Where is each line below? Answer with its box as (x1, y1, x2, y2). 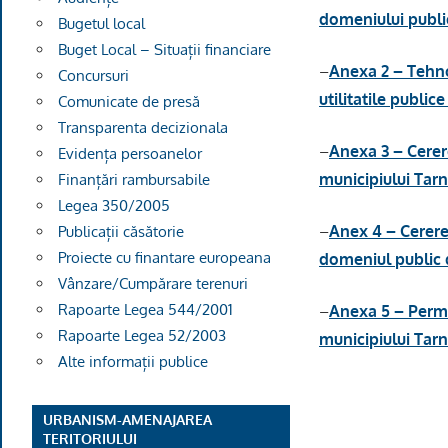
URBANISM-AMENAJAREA (43, 411, 213, 429)
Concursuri (57, 65, 129, 85)
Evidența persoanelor (57, 143, 202, 163)
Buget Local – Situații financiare (57, 39, 271, 59)
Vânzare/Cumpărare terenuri (57, 273, 248, 293)
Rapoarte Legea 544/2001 (57, 299, 233, 319)
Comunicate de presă (57, 91, 200, 111)
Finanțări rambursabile (57, 169, 210, 189)
